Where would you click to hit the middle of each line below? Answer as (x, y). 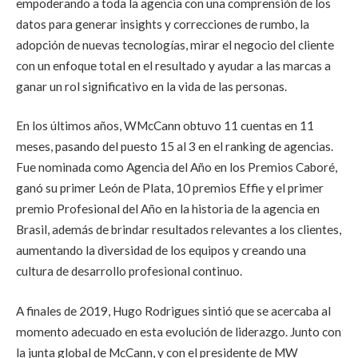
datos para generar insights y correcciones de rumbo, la (163, 24)
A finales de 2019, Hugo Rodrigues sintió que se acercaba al (173, 310)
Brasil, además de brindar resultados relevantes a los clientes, (179, 230)
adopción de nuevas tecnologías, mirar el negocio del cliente (175, 44)
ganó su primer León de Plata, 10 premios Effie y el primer (170, 188)
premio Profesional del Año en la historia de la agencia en (168, 209)
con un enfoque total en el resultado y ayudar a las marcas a (173, 65)
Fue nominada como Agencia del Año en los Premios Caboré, (177, 167)
